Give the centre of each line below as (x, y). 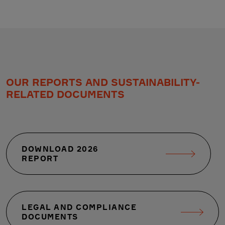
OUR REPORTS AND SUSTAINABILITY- (103, 82)
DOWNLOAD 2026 (60, 149)
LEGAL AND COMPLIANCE (79, 207)
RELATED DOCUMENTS (65, 94)
